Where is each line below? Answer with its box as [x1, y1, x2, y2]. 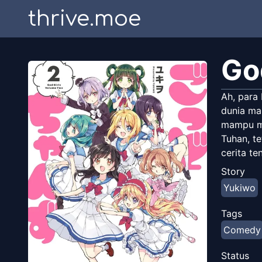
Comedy [223, 224, 261, 236]
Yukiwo [223, 182, 256, 194]
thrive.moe [28, 7, 141, 30]
